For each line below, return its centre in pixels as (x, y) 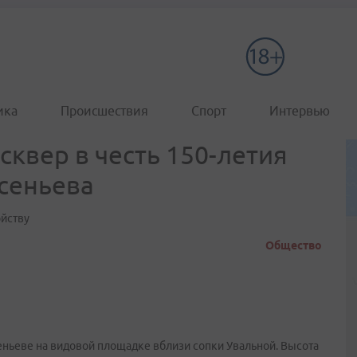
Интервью (300, 111)
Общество (294, 245)
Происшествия (104, 111)
